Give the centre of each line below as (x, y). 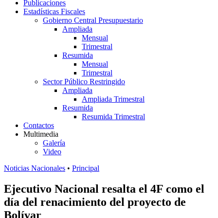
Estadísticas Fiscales (54, 11)
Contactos (39, 125)
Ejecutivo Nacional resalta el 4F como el (104, 189)
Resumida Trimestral (113, 117)
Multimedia (41, 134)
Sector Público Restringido (84, 82)
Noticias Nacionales (35, 168)
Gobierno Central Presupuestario (93, 20)
